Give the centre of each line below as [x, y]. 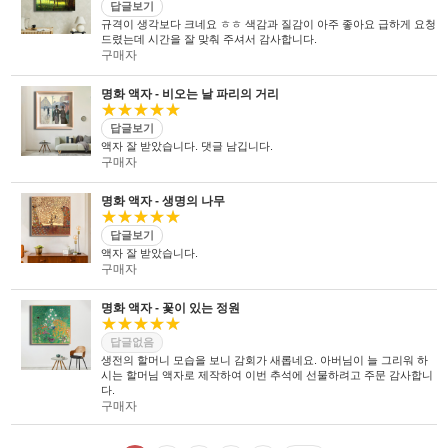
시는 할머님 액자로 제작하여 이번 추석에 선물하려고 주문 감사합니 [267, 375]
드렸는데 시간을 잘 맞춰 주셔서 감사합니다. [209, 39]
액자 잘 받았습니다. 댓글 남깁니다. [187, 146]
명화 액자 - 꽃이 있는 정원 [171, 308]
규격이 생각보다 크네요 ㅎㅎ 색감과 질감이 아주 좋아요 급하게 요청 [269, 24]
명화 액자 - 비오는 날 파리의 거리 [190, 94]
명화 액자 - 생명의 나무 [163, 201]
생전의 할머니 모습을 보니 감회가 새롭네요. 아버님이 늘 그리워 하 [265, 360]
